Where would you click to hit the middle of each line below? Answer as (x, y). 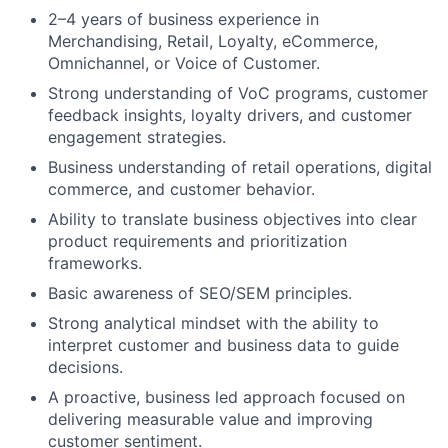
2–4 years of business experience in (183, 19)
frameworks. (95, 263)
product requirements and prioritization (197, 241)
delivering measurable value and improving (210, 419)
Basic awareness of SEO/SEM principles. (200, 293)
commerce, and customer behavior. (181, 189)
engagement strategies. (137, 137)
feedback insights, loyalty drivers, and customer (230, 115)
